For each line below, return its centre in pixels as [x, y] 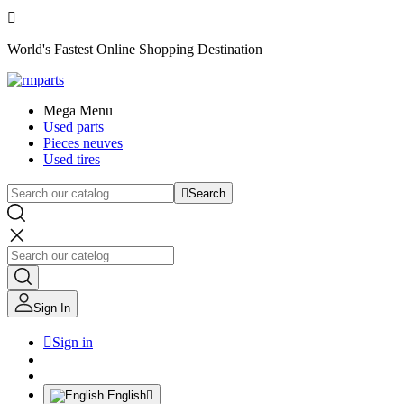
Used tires [72, 159]
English [127, 395]
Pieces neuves [83, 143]
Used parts [73, 127]
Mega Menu [78, 110]
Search [207, 193]
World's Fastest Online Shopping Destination [135, 49]
